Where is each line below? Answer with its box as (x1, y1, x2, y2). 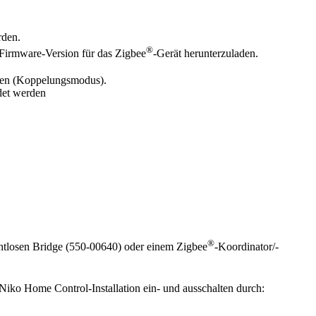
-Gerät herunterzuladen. (153, 47, 258, 59)
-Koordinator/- (214, 241, 279, 253)
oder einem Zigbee (121, 241, 207, 253)
